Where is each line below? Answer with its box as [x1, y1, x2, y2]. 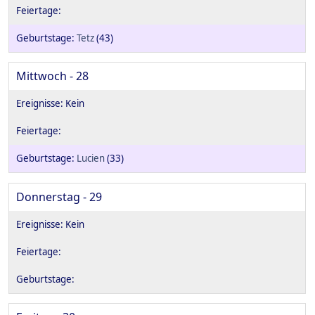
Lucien [77, 152, 105, 165]
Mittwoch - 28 [16, 68, 89, 84]
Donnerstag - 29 [16, 188, 102, 205]
